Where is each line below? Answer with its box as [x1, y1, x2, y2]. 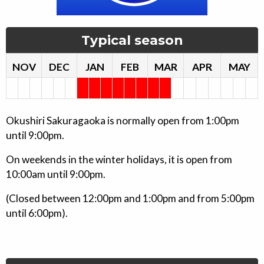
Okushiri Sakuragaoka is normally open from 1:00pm [6, 114, 239, 127]
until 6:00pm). [6, 207, 68, 219]
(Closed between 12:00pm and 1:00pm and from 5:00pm [6, 192, 255, 204]
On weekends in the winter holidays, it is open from [6, 153, 232, 166]
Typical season [81, 32, 183, 48]
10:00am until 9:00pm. [6, 168, 105, 180]
